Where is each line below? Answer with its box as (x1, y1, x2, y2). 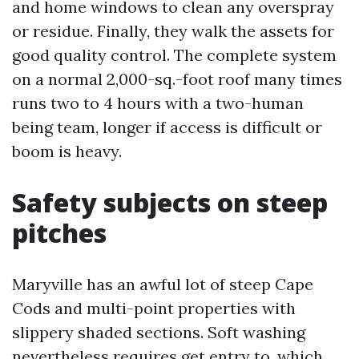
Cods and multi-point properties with (12, 298, 296, 318)
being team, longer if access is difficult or (12, 117, 322, 137)
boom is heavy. (12, 141, 122, 161)
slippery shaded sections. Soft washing (12, 322, 305, 342)
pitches (12, 216, 107, 250)
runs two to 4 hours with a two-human (12, 93, 304, 113)
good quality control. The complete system (12, 45, 337, 65)
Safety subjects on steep (12, 185, 328, 220)
